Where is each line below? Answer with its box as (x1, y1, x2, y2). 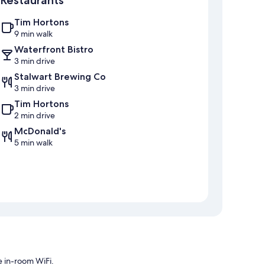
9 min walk (14, 28, 53, 40)
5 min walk (14, 137, 53, 148)
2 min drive (14, 110, 55, 121)
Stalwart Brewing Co (14, 71, 106, 83)
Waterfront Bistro (14, 44, 93, 56)
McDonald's (14, 125, 66, 137)
